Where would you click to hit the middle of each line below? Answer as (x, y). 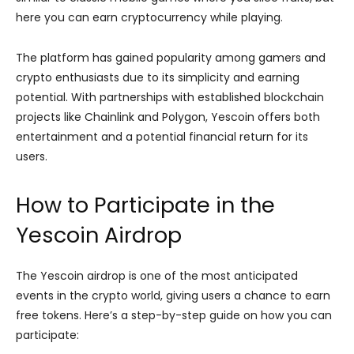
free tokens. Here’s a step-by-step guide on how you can (174, 316)
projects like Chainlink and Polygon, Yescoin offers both (168, 117)
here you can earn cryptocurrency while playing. (149, 18)
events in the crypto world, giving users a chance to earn (173, 296)
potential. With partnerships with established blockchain (170, 98)
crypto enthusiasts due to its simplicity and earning (158, 78)
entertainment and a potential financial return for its (162, 137)
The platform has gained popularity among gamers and (171, 58)
